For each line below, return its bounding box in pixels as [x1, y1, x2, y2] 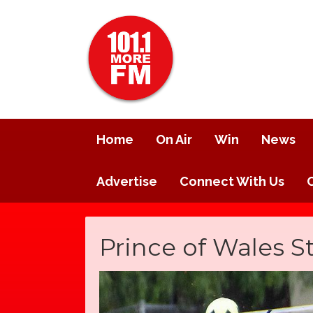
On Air [156, 132, 192, 147]
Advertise [96, 174, 157, 189]
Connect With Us [180, 174, 284, 189]
